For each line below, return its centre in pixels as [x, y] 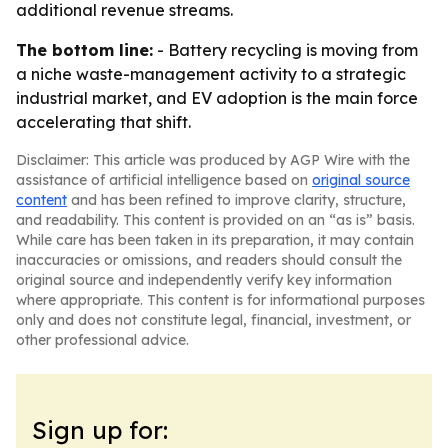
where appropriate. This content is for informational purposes [220, 300]
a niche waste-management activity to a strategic [211, 74]
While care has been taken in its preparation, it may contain [215, 240]
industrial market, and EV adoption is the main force [217, 98]
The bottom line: [84, 50]
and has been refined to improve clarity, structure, [236, 200]
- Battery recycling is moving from [285, 50]
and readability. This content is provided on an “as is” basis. [215, 220]
